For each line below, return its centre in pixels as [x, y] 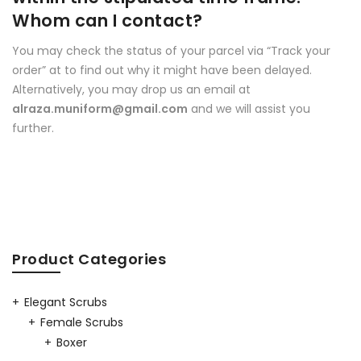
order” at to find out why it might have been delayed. [162, 70]
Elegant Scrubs [66, 302]
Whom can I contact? [108, 21]
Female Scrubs [82, 322]
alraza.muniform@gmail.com [100, 108]
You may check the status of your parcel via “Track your [171, 50]
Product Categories [89, 259]
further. [33, 128]
